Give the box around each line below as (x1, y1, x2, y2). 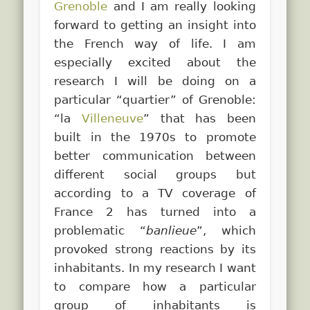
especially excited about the (54, 55, 256, 69)
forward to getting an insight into (54, 17, 256, 32)
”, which (197, 223, 256, 237)
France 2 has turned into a (54, 204, 256, 219)
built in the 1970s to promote (54, 129, 256, 144)
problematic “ (54, 223, 146, 237)
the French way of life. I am (54, 36, 256, 51)
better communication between (54, 148, 256, 163)
